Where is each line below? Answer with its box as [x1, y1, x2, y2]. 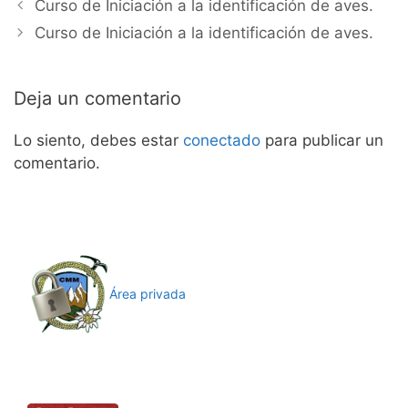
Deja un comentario [14, 87, 181, 110]
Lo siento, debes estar [14, 131, 183, 150]
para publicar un [260, 131, 383, 150]
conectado [183, 131, 260, 150]
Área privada [109, 286, 186, 302]
